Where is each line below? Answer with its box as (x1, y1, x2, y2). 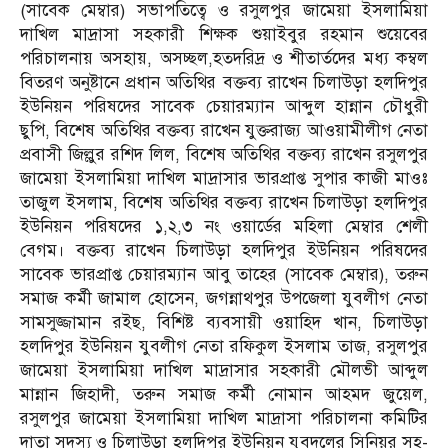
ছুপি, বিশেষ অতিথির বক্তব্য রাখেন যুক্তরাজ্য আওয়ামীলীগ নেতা (20, 119, 428, 141)
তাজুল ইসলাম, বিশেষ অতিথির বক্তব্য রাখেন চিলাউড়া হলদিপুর (20, 191, 428, 213)
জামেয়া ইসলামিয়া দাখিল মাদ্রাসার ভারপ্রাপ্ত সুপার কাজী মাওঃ (20, 167, 428, 189)
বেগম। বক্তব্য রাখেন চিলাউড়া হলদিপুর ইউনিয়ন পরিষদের (20, 239, 428, 261)
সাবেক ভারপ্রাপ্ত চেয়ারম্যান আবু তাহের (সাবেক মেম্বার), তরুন (20, 263, 428, 285)
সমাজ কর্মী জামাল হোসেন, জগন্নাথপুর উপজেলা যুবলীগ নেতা (20, 287, 428, 309)
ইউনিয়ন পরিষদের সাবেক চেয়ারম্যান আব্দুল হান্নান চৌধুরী (20, 95, 428, 117)
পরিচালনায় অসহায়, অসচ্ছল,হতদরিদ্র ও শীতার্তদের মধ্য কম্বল (20, 47, 428, 69)
